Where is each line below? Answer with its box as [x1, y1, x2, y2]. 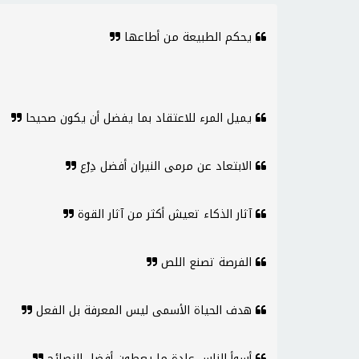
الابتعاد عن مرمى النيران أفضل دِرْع [76, 155, 256, 177]
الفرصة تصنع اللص [157, 252, 256, 273]
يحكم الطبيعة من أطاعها [120, 26, 256, 48]
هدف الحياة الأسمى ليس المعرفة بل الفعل [32, 300, 256, 321]
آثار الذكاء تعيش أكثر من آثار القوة [74, 204, 256, 225]
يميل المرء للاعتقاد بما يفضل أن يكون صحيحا [22, 107, 256, 129]
